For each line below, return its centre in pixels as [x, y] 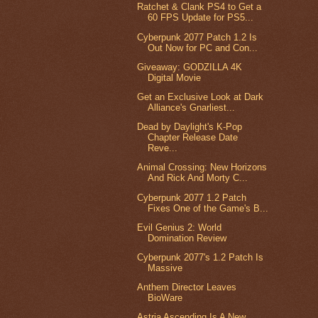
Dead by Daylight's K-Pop [190, 127]
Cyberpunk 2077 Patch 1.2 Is [197, 37]
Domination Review [187, 238]
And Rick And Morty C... [198, 178]
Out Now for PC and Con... [203, 48]
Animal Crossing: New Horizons [202, 168]
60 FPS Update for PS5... [201, 18]
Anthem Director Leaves [187, 287]
